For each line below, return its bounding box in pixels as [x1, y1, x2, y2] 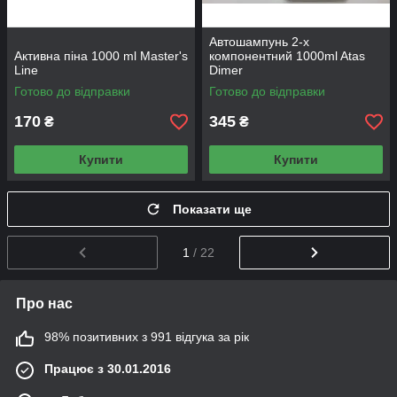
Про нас [16, 296, 73, 312]
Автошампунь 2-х [209, 35, 309, 50]
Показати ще [173, 202, 252, 217]
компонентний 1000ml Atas [209, 49, 365, 64]
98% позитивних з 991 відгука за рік [44, 330, 249, 345]
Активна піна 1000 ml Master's [14, 49, 188, 64]
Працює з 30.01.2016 [44, 362, 171, 377]
